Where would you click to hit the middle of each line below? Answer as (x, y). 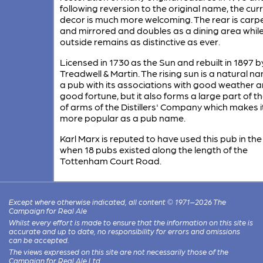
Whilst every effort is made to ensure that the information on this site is (131, 222)
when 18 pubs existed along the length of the (154, 149)
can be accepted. (39, 240)
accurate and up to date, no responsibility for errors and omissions (125, 231)
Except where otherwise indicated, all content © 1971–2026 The (118, 201)
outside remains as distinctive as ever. (140, 41)
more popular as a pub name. (122, 117)
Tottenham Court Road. (110, 160)
